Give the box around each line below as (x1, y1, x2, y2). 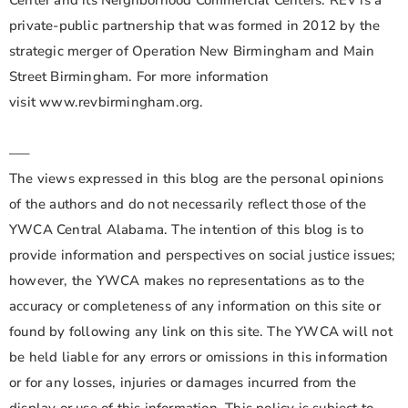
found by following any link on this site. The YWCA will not (9, 322, 393, 342)
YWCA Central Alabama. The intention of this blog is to (9, 220, 363, 240)
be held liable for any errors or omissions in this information (9, 348, 389, 367)
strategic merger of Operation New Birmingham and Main (9, 42, 375, 61)
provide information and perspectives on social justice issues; (9, 246, 396, 265)
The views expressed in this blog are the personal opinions (9, 169, 384, 189)
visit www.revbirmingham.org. (9, 93, 204, 112)
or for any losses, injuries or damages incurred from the (9, 373, 357, 393)
